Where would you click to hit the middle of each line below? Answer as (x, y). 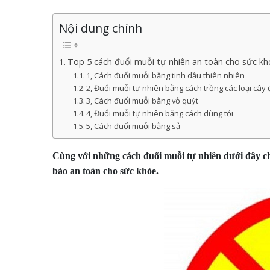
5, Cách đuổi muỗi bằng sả (133, 126)
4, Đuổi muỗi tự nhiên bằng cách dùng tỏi (160, 114)
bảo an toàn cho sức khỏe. (105, 171)
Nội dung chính (101, 28)
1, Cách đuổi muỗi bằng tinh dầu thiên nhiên (166, 76)
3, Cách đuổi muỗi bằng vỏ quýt (143, 101)
